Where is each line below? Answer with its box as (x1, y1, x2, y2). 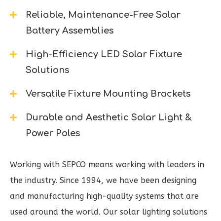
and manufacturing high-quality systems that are (10, 191, 199, 201)
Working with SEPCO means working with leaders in (10, 160, 204, 170)
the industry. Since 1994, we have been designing (10, 176, 196, 185)
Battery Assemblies (26, 26, 113, 36)
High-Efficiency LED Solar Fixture (26, 49, 182, 60)
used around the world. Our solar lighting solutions (10, 207, 207, 217)
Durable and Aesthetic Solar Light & (26, 112, 192, 123)
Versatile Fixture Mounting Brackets (26, 89, 190, 99)
